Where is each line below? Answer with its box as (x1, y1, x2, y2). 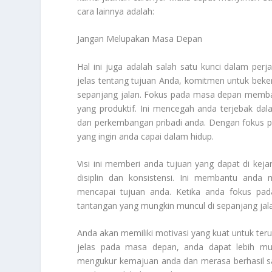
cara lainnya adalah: (77, 5, 155, 17)
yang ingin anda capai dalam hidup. (77, 130, 214, 142)
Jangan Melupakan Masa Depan (77, 33, 203, 45)
